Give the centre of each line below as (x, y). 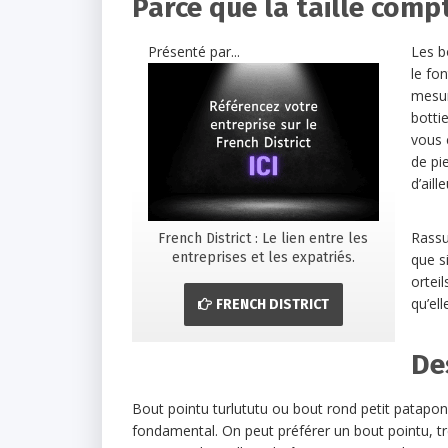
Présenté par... (194, 51)
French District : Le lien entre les (263, 238)
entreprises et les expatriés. (263, 257)
